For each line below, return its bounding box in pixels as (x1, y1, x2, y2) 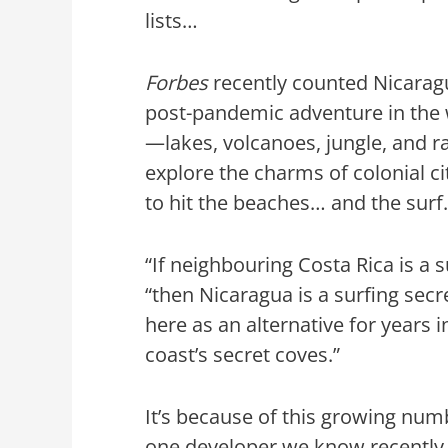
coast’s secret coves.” (145, 341, 341, 369)
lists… (145, 7, 199, 35)
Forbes (145, 69, 209, 97)
